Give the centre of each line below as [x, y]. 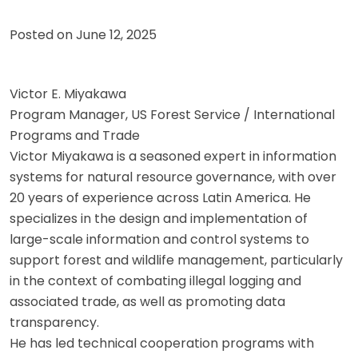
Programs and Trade [75, 136]
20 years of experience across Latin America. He [160, 198]
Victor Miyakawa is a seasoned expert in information [173, 157]
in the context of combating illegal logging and [155, 281]
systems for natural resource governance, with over [173, 177]
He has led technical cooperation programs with [162, 344]
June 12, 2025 [116, 35]
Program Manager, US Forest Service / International [172, 115]
